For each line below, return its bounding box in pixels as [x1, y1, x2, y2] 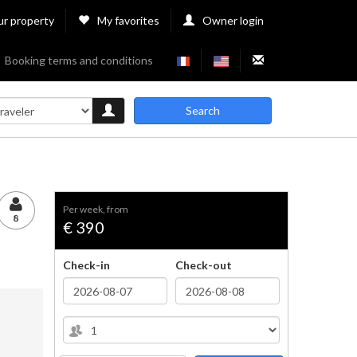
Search [185, 104, 220, 117]
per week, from [68, 203, 128, 215]
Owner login [202, 14, 264, 27]
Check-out [175, 258, 232, 272]
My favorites [97, 14, 159, 27]
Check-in [62, 258, 110, 272]
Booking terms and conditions [5, 53, 154, 67]
